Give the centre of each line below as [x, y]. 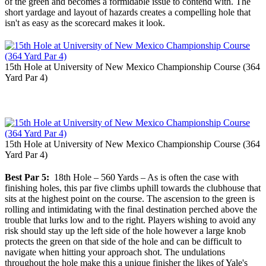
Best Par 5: [27, 178]
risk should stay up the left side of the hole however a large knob [125, 231]
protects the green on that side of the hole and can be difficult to [123, 242]
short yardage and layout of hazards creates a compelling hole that [128, 12]
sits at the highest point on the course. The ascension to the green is [130, 199]
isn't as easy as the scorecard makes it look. [85, 23]
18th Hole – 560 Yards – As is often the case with [144, 178]
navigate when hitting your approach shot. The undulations [115, 252]
